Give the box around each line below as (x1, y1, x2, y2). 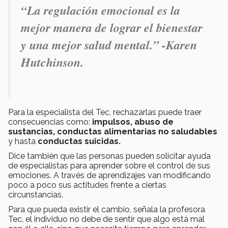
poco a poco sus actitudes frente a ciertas (8, 180, 166, 190)
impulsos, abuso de (92, 117, 174, 127)
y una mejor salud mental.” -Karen (21, 36, 197, 53)
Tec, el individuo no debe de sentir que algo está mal (8, 214, 205, 224)
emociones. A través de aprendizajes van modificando (8, 170, 211, 180)
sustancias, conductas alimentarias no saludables (8, 126, 217, 136)
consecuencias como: (8, 117, 92, 127)
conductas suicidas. (38, 136, 121, 146)
